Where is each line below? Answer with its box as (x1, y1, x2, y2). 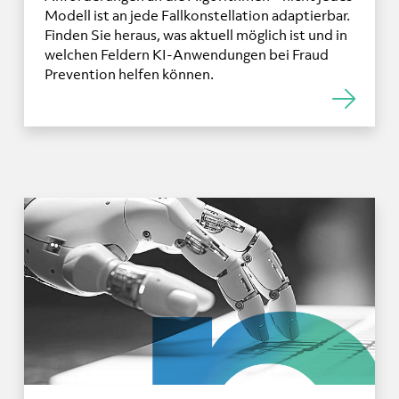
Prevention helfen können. (44, 64, 214, 83)
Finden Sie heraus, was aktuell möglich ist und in (44, 25, 347, 44)
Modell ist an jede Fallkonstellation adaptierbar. (44, 5, 350, 24)
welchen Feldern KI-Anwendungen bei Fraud (44, 45, 329, 63)
